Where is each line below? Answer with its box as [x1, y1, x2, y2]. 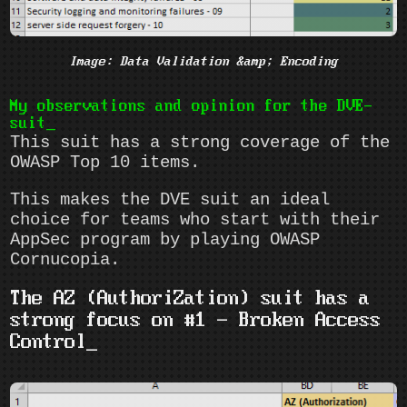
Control [10, 331, 87, 353]
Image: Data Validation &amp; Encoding [69, 54, 338, 69]
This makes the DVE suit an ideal [10, 189, 331, 210]
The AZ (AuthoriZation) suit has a [10, 287, 371, 310]
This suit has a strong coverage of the [10, 132, 391, 153]
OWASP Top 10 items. [10, 152, 201, 173]
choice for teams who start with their [10, 209, 381, 230]
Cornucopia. [10, 249, 121, 270]
